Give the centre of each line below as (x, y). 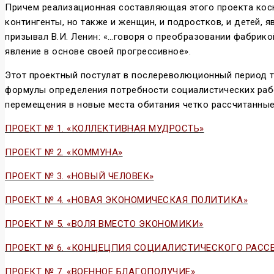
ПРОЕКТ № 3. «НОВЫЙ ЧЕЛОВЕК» (80, 176)
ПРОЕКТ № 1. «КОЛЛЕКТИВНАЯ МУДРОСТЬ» (105, 128)
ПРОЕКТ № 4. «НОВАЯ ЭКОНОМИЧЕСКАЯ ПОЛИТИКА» (126, 200)
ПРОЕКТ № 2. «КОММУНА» (64, 152)
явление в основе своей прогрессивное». (98, 51)
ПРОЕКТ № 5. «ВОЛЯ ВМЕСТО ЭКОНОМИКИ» (104, 224)
